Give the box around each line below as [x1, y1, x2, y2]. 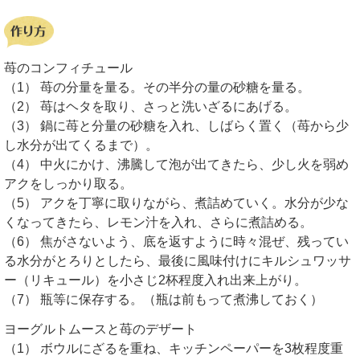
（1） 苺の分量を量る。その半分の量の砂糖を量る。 [4, 80, 310, 94]
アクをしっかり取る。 [4, 176, 133, 190]
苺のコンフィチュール [4, 60, 133, 75]
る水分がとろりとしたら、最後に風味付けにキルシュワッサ [4, 253, 351, 268]
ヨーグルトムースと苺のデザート [4, 321, 197, 336]
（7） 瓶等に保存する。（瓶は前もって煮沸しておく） [4, 292, 323, 306]
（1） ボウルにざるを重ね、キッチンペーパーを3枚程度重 [4, 341, 343, 355]
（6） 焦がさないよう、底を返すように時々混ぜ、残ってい [4, 234, 349, 248]
